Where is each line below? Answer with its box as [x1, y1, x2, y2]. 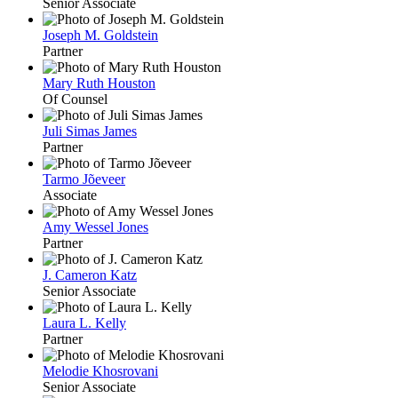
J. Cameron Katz [43, 267, 137, 283]
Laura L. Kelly [43, 314, 126, 330]
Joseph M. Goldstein [43, 27, 158, 43]
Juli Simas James [43, 123, 137, 139]
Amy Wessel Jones [43, 219, 148, 235]
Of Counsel [43, 91, 107, 107]
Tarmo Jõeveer [43, 171, 125, 187]
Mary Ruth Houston [43, 75, 155, 91]
